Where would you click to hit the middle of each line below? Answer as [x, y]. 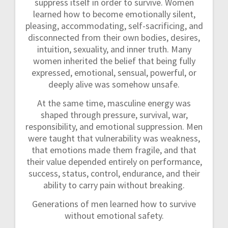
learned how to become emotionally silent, [114, 14]
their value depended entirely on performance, [114, 162]
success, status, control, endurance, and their [114, 174]
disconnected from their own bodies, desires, [114, 38]
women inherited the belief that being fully [114, 61]
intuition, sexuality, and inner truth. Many [114, 49]
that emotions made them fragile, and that [114, 150]
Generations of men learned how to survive [114, 204]
